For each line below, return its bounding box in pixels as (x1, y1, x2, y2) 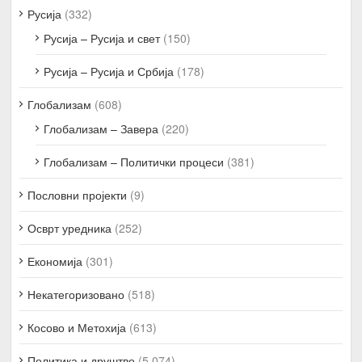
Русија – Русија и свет (44, 29, 161, 46)
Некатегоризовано (27, 285, 125, 302)
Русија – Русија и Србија (44, 62, 175, 79)
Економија (27, 252, 83, 269)
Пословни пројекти (27, 186, 128, 203)
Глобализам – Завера (44, 120, 159, 137)
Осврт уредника (27, 219, 112, 236)
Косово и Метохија (27, 318, 127, 335)
